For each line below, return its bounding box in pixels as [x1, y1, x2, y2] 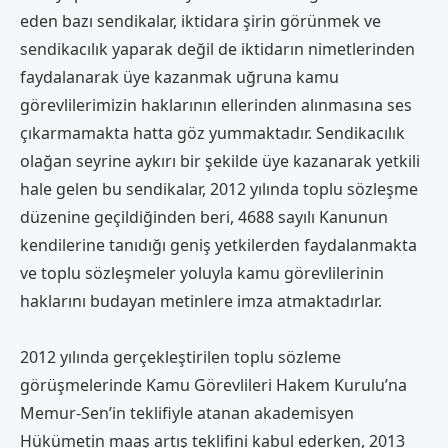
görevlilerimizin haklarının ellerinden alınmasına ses [20, 93, 412, 116]
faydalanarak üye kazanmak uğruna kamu [20, 65, 339, 88]
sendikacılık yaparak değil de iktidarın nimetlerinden [20, 37, 415, 60]
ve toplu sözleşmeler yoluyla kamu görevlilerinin [20, 261, 384, 284]
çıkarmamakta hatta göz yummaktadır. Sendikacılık [20, 121, 405, 144]
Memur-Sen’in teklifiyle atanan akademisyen [20, 401, 354, 424]
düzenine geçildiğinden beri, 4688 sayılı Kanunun [20, 205, 388, 228]
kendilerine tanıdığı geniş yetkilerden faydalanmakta [20, 233, 417, 256]
